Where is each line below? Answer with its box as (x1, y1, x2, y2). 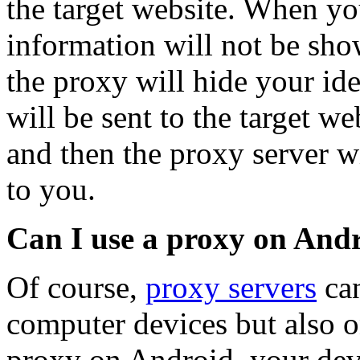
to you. (6, 172, 96, 207)
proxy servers (145, 270, 317, 305)
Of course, (6, 270, 145, 305)
